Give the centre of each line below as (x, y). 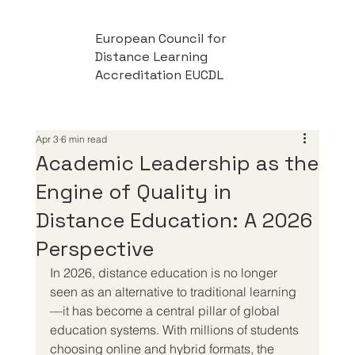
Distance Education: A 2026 (174, 220)
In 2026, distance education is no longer (165, 272)
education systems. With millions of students (176, 329)
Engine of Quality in (133, 191)
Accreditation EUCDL (159, 75)
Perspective (94, 248)
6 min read (84, 139)
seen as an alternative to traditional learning (173, 291)
